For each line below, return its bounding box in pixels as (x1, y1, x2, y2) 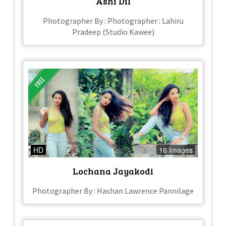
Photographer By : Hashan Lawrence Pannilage (32, 186, 194, 196)
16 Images (159, 145, 193, 155)
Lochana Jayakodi (73, 165, 153, 178)
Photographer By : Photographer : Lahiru (42, 15, 184, 26)
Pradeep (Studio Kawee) (72, 26, 154, 37)
